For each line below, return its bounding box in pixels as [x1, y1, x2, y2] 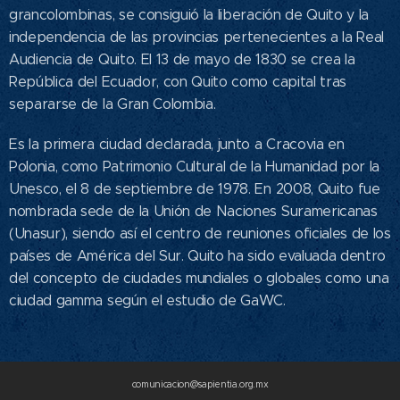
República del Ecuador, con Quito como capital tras [9, 73, 346, 91]
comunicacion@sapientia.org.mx [131, 379, 269, 391]
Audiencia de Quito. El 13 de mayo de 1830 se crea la [9, 51, 355, 69]
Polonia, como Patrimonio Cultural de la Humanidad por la [9, 158, 380, 176]
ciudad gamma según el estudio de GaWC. [9, 292, 286, 310]
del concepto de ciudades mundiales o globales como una [9, 270, 389, 287]
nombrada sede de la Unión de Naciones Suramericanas [9, 203, 378, 221]
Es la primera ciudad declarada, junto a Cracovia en [9, 136, 345, 154]
